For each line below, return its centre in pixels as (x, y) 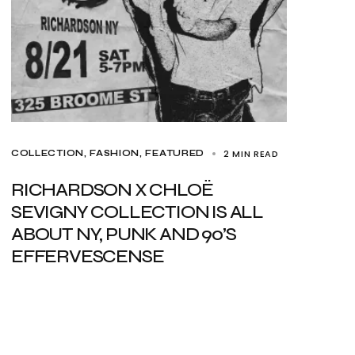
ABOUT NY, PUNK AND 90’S (124, 234)
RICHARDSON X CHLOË (112, 190)
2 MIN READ (251, 154)
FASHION (115, 153)
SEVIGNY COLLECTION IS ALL (137, 212)
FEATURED (175, 153)
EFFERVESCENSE (88, 256)
